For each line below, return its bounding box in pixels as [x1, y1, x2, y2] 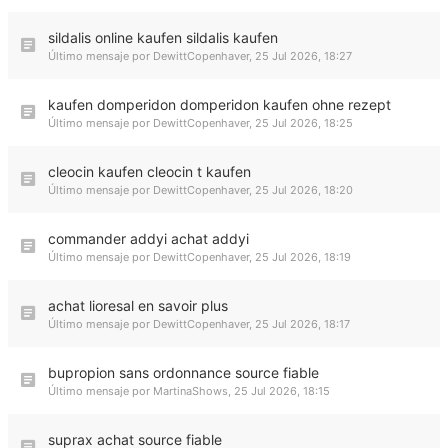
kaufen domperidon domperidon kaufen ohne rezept [48, 96, 391, 113]
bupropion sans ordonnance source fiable [48, 364, 319, 381]
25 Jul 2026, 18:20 [255, 183, 353, 197]
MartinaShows [153, 384, 228, 398]
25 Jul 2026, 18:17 [255, 317, 350, 331]
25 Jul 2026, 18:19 [255, 250, 351, 264]
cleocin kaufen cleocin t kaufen [48, 163, 251, 180]
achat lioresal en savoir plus [48, 297, 228, 314]
